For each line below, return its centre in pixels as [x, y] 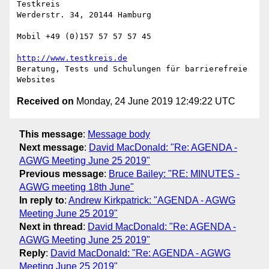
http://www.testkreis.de [72, 58]
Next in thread [51, 226]
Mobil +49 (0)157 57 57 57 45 [84, 37]
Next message [52, 147]
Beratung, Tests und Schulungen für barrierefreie [132, 69]
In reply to [42, 200]
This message [51, 134]
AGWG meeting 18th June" [77, 187]
